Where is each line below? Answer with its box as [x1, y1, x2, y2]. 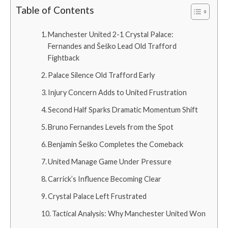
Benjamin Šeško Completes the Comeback [48, 140, 184, 149]
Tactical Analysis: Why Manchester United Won [52, 209, 206, 218]
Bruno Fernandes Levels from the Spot [48, 123, 174, 131]
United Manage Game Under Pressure [48, 157, 172, 166]
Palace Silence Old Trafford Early [48, 71, 155, 79]
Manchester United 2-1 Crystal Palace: [48, 30, 174, 39]
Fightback [48, 53, 80, 62]
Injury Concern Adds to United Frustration [48, 88, 187, 97]
